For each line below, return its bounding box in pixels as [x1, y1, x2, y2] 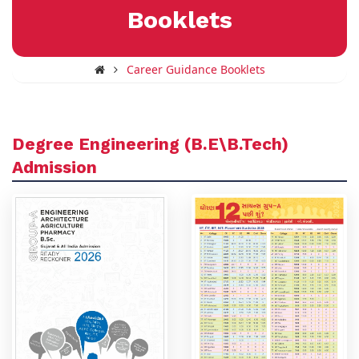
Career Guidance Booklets [126, 61, 265, 77]
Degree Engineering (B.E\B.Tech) [12, 133, 288, 154]
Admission [12, 156, 97, 177]
